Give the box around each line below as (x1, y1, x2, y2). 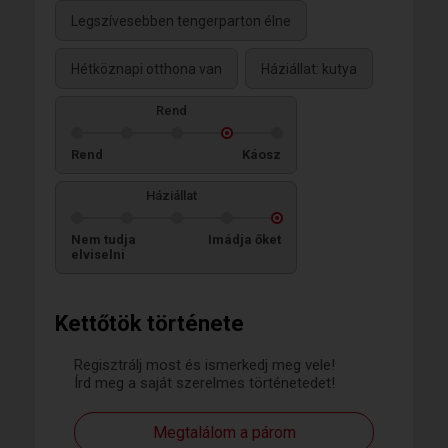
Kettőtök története (55, 310, 244, 336)
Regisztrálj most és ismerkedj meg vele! (74, 355, 335, 374)
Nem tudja (71, 231, 136, 247)
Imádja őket (208, 231, 281, 247)
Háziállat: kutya (261, 60, 357, 77)
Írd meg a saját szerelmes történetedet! (74, 373, 335, 392)
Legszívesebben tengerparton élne (71, 12, 291, 29)
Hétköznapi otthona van (71, 60, 222, 77)
